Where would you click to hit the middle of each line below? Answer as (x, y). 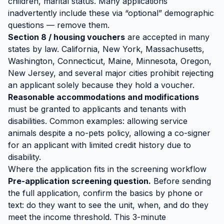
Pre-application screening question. (79, 181)
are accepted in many (167, 37)
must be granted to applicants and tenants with (97, 109)
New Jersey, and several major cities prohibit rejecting (111, 73)
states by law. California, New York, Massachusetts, (106, 49)
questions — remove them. (59, 25)
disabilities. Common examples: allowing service (98, 121)
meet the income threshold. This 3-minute (87, 217)
